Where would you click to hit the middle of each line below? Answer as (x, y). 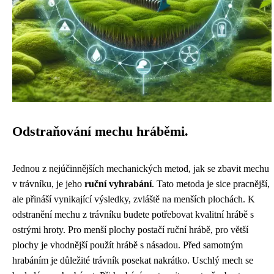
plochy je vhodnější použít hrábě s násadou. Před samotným (128, 245)
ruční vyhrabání (118, 184)
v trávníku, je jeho (48, 184)
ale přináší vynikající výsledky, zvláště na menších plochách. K (134, 199)
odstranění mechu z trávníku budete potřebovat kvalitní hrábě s (133, 214)
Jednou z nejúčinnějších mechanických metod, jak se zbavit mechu (141, 168)
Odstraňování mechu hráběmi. (100, 131)
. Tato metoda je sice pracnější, (211, 184)
